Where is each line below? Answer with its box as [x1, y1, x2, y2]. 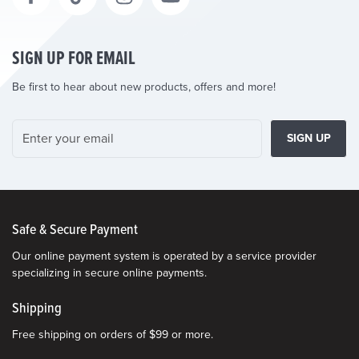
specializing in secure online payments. [12, 265, 207, 280]
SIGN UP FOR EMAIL [12, 46, 135, 71]
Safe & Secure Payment [12, 220, 138, 240]
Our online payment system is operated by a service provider [12, 248, 317, 263]
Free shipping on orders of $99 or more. [12, 327, 213, 341]
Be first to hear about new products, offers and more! [12, 79, 276, 94]
